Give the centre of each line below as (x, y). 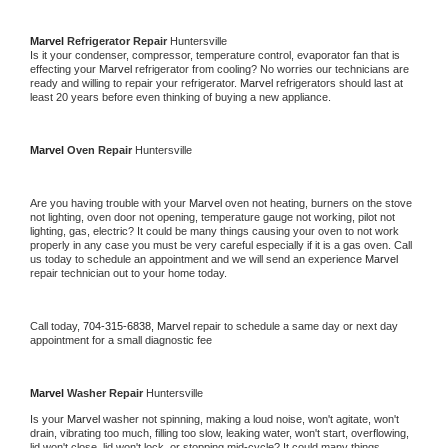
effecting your (64, 68)
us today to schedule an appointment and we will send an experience (197, 258)
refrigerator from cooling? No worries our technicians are (272, 68)
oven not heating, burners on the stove (318, 202)
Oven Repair (101, 149)
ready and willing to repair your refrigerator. (135, 82)
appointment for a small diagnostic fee (121, 339)
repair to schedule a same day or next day (295, 325)
